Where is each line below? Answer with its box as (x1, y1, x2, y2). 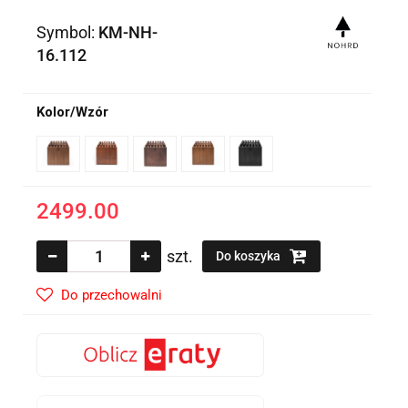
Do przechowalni (61, 287, 162, 304)
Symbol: (36, 23, 98, 43)
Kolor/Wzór (36, 104, 108, 121)
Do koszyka (216, 249, 283, 264)
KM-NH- (98, 23, 158, 43)
